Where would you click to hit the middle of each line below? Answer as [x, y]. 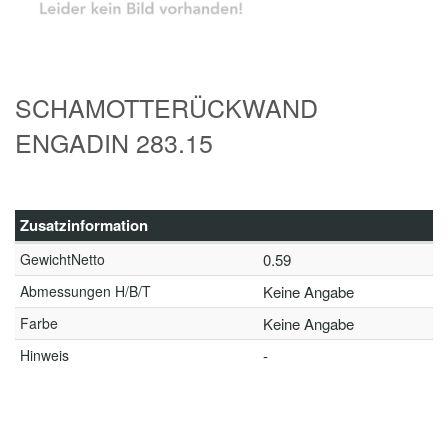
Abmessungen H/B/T [85, 291]
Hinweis [44, 355]
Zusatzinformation [84, 225]
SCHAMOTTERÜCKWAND [166, 107]
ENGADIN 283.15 [114, 142]
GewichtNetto [62, 259]
